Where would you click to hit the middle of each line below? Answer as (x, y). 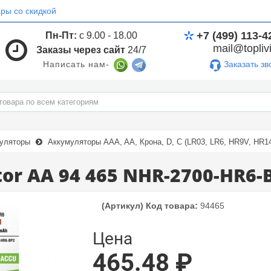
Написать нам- (77, 64)
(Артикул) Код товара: (149, 206)
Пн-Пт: (61, 35)
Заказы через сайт (81, 50)
